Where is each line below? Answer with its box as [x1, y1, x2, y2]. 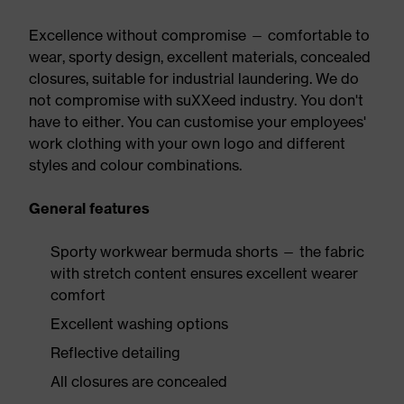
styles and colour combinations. [29, 156, 242, 174]
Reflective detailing [50, 344, 180, 362]
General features [29, 199, 150, 217]
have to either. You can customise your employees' [29, 113, 366, 131]
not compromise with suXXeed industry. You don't [29, 91, 363, 109]
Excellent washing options [50, 315, 228, 333]
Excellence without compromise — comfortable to [29, 26, 370, 44]
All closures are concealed [50, 372, 227, 390]
